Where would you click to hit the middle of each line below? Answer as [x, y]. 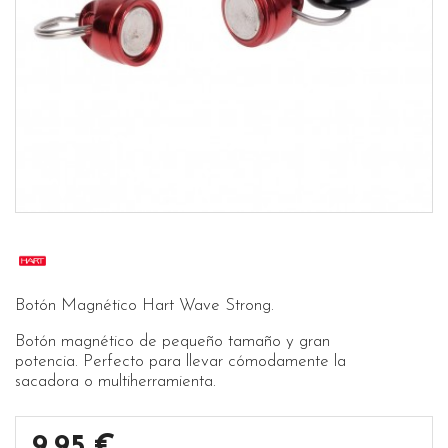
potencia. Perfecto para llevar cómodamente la [180, 361]
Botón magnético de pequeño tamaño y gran [172, 341]
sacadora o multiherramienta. [115, 381]
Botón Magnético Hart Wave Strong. [144, 305]
